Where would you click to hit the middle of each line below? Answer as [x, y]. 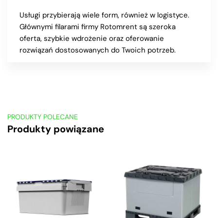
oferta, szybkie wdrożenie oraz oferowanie [92, 38]
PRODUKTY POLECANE [43, 117]
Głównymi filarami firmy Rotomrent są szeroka [98, 27]
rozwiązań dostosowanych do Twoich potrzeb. [98, 50]
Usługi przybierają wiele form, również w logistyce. [104, 15]
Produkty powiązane [56, 129]
